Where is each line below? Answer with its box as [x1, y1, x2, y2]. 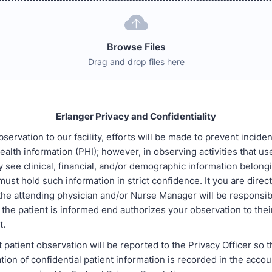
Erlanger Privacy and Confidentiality [56, 110, 216, 122]
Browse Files [106, 40, 166, 53]
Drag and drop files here [87, 56, 185, 67]
